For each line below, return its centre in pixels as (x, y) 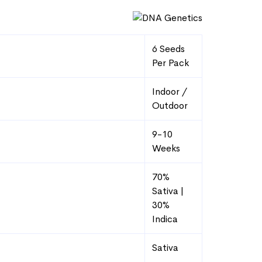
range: (19, 10)
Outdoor (170, 106)
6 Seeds (168, 49)
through (24, 42)
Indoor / (170, 92)
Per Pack (170, 63)
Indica (165, 219)
